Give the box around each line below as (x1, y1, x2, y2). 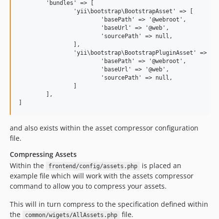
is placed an (139, 161, 181, 170)
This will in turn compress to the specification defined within (10, 199, 208, 209)
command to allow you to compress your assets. (10, 181, 167, 191)
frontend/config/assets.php (48, 163, 137, 170)
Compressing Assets (10, 150, 77, 159)
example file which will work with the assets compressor (10, 171, 194, 180)
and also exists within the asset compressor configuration (10, 123, 198, 132)
